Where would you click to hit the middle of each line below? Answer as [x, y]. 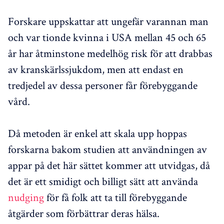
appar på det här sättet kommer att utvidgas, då [109, 165]
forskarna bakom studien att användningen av [107, 149]
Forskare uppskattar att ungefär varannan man [108, 21]
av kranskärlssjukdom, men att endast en [96, 69]
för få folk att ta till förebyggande [115, 197]
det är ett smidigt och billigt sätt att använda [103, 181]
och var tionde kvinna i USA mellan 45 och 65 [107, 37]
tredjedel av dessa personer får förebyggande [103, 85]
